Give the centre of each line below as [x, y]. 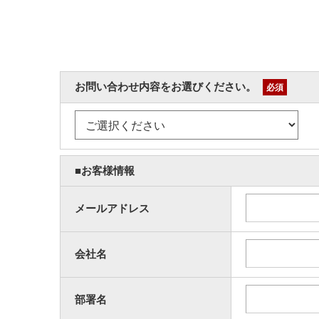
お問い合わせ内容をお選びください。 [167, 87]
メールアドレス [112, 208]
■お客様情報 [105, 171]
